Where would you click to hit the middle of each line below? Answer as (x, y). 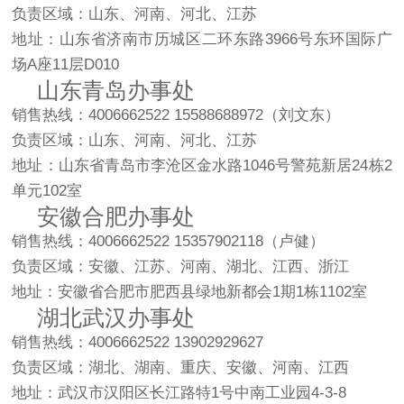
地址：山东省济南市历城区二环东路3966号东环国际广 (202, 39)
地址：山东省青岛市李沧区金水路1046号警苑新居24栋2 (202, 165)
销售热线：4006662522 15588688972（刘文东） (176, 115)
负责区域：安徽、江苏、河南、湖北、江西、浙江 (181, 266)
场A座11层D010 (66, 64)
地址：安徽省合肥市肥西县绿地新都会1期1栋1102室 (190, 291)
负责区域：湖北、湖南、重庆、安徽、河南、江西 (181, 367)
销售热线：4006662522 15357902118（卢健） (169, 241)
